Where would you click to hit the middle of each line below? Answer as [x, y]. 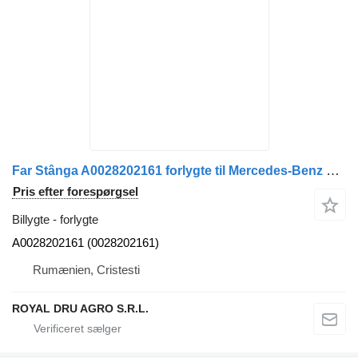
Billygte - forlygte [55, 219]
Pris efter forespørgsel [76, 191]
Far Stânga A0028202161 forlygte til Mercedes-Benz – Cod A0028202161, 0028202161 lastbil [333, 170]
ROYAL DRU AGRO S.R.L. [80, 308]
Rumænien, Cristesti [86, 269]
